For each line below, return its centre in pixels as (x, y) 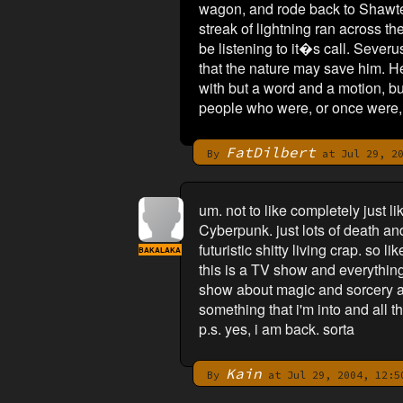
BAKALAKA (160, 250)
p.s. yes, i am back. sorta (276, 329)
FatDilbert (270, 152)
